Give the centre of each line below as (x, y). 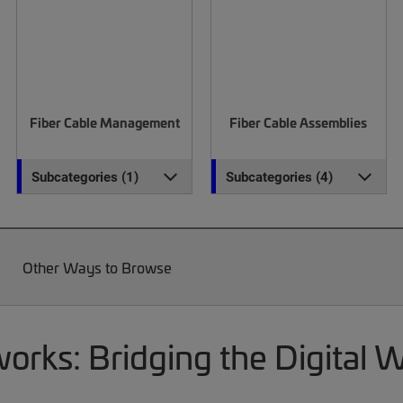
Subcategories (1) (85, 176)
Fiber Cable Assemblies (299, 122)
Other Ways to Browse (97, 267)
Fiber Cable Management (104, 122)
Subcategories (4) (279, 176)
